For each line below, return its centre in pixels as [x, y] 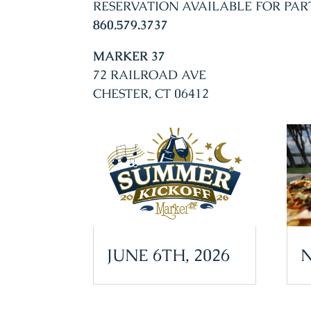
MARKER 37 [129, 56]
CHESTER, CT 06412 [151, 93]
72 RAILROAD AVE [150, 74]
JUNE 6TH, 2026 [169, 255]
